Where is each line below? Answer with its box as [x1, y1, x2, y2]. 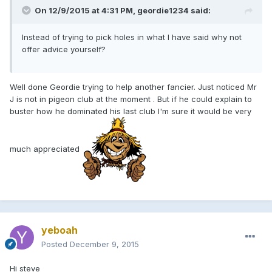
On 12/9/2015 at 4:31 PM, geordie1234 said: [35, 5, 211, 15]
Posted [41, 239, 70, 249]
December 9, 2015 [70, 239, 139, 249]
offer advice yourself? [22, 44, 106, 54]
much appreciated [10, 143, 82, 154]
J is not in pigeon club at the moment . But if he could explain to [10, 93, 252, 104]
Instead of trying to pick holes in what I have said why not [22, 32, 242, 42]
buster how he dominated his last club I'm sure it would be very [10, 106, 251, 116]
